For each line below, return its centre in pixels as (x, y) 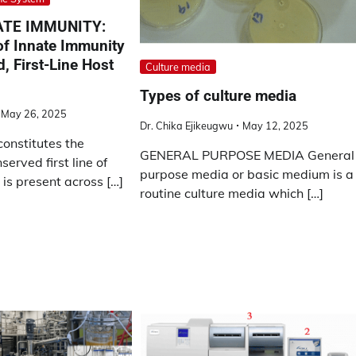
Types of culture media (219, 95)
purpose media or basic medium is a (247, 174)
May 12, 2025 (276, 125)
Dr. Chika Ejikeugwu (187, 125)
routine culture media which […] (232, 193)
